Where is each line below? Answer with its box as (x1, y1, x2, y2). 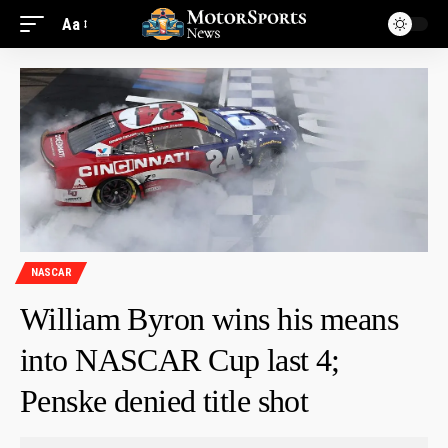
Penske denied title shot (20, 382, 309, 419)
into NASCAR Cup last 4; (20, 341, 340, 378)
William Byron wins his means (20, 300, 398, 337)
